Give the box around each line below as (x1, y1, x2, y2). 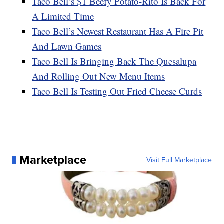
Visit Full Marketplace (146, 154, 212, 165)
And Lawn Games (32, 39, 102, 52)
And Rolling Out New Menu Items (32, 69, 165, 82)
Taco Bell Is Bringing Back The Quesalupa (32, 54, 197, 67)
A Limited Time (32, 9, 94, 22)
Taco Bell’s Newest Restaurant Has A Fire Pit (32, 24, 204, 37)
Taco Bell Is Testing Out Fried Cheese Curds (32, 84, 202, 97)
